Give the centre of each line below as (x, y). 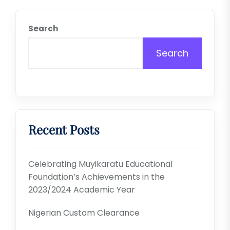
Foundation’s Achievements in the (97, 177)
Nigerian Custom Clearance (84, 213)
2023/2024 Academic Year (82, 190)
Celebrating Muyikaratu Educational (100, 164)
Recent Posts (64, 129)
